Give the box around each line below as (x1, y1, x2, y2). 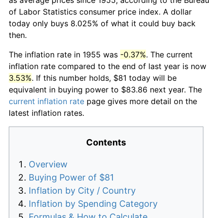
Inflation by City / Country (29, 185, 136, 196)
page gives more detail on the (84, 96, 197, 106)
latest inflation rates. (9, 108, 84, 118)
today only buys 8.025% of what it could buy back (9, 18, 196, 28)
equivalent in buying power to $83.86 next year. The (9, 84, 202, 94)
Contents (86, 137, 126, 147)
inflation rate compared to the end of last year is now (9, 61, 206, 71)
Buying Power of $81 (29, 172, 114, 182)
